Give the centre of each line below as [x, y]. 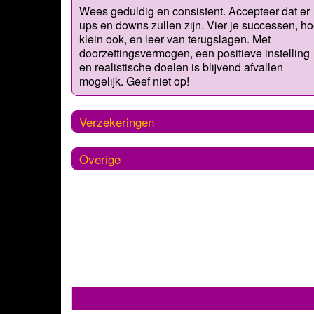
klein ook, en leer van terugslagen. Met [175, 39]
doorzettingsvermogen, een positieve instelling [194, 53]
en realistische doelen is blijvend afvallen [181, 67]
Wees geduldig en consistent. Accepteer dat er [194, 11]
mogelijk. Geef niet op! [134, 81]
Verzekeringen [117, 121]
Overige [100, 158]
